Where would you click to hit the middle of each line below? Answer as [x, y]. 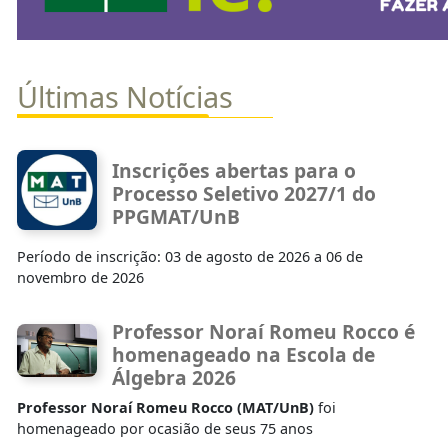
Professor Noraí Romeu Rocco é [263, 331]
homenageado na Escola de [243, 354]
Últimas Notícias [125, 96]
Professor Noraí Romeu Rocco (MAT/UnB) [165, 407]
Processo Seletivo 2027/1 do [244, 194]
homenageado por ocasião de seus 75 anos [165, 428]
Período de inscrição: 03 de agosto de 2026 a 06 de [190, 256]
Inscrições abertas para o [234, 171]
